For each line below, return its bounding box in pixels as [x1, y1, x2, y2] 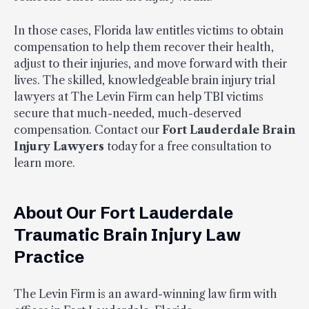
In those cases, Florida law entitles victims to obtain [14, 23, 283, 37]
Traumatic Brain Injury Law [14, 224, 241, 245]
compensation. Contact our [14, 122, 162, 137]
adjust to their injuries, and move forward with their [14, 56, 287, 70]
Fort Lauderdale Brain [162, 122, 295, 137]
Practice [14, 246, 84, 267]
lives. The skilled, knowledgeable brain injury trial [14, 72, 275, 87]
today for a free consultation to [104, 139, 271, 153]
